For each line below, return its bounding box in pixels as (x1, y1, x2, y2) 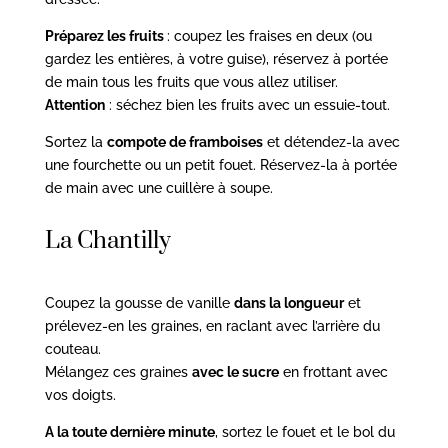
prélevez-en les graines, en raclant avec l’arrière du (44, 317, 380, 334)
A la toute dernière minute (44, 423, 215, 440)
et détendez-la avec (262, 133, 400, 150)
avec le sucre (191, 363, 279, 380)
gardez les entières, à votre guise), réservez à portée (44, 50, 388, 67)
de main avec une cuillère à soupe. (44, 179, 273, 196)
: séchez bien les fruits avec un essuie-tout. (104, 96, 390, 113)
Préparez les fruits (44, 27, 167, 44)
